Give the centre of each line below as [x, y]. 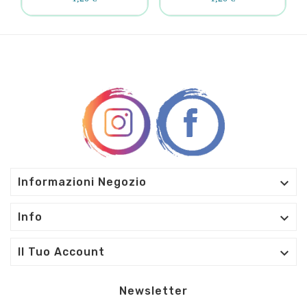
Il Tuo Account [61, 252]
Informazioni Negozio [82, 182]
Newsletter [153, 291]
